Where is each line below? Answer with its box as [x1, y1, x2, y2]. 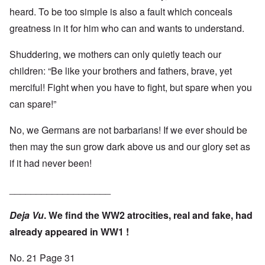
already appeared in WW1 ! [9, 225, 129, 239]
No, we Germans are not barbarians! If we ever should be [9, 123, 247, 137]
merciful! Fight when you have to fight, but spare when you [9, 80, 252, 95]
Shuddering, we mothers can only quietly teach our [9, 47, 221, 62]
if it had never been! [9, 156, 92, 170]
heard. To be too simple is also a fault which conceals [9, 5, 232, 19]
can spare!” [9, 97, 56, 111]
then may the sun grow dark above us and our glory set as [9, 140, 250, 154]
